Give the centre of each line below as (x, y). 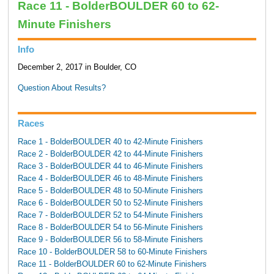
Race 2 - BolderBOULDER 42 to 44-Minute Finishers (110, 154)
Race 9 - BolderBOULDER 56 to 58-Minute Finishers (110, 239)
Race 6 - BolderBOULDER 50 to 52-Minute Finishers (110, 203)
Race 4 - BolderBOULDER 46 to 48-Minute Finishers (110, 178)
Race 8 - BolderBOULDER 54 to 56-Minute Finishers (110, 227)
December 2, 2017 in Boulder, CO (77, 68)
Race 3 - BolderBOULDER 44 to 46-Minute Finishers (110, 166)
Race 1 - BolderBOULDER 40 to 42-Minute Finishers (110, 142)
